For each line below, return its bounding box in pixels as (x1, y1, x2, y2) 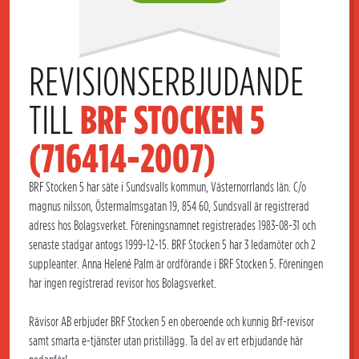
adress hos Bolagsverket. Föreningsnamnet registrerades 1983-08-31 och (29, 218, 316, 233)
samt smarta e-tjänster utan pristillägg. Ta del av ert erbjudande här (29, 333, 303, 349)
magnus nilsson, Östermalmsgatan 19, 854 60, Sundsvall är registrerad (29, 199, 309, 214)
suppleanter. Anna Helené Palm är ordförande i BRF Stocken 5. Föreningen (29, 256, 323, 272)
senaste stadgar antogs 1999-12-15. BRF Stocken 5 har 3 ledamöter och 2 (29, 237, 316, 252)
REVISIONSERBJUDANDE (29, 58, 304, 105)
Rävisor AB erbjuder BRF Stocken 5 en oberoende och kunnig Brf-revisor (29, 314, 314, 329)
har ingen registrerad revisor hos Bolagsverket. (29, 276, 216, 291)
